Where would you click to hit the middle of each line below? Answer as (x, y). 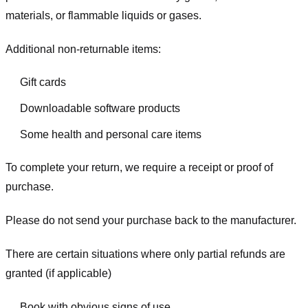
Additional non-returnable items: (83, 49)
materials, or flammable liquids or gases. (103, 15)
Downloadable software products (100, 108)
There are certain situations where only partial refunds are (145, 254)
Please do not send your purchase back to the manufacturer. (151, 221)
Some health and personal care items (110, 134)
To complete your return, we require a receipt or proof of (139, 168)
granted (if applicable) (58, 273)
